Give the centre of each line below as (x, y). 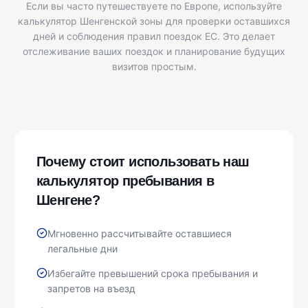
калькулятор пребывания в (125, 181)
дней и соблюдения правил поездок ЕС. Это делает (154, 36)
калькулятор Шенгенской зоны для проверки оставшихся (154, 21)
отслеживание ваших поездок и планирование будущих (154, 52)
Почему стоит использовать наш (143, 162)
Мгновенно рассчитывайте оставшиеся (140, 234)
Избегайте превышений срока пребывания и (153, 274)
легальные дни (82, 249)
